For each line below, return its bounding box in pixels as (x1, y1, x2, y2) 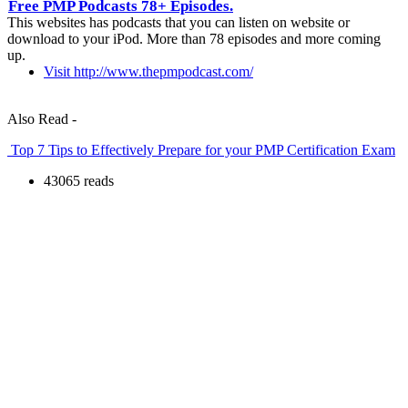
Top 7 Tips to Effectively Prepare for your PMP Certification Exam (7, 141, 395, 158)
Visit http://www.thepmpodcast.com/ (44, 63, 253, 79)
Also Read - (7, 110, 76, 127)
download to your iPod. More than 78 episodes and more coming (7, 30, 381, 46)
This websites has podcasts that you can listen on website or (7, 14, 350, 30)
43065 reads (44, 172, 114, 189)
